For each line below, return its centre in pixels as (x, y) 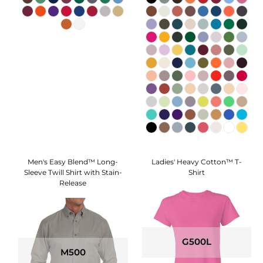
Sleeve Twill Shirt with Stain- (73, 173)
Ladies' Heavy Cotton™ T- (197, 162)
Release (73, 183)
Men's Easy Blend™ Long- (73, 162)
